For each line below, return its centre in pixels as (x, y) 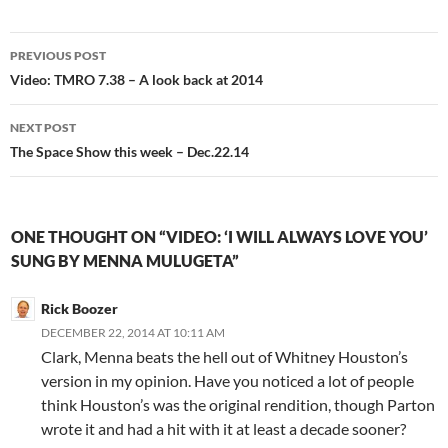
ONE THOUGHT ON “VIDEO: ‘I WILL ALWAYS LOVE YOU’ (220, 236)
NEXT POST (43, 127)
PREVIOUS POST (58, 55)
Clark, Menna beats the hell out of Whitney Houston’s (225, 356)
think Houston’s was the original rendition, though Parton (238, 404)
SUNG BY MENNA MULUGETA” (125, 260)
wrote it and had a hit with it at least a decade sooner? (224, 428)
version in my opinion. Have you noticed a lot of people (228, 380)
